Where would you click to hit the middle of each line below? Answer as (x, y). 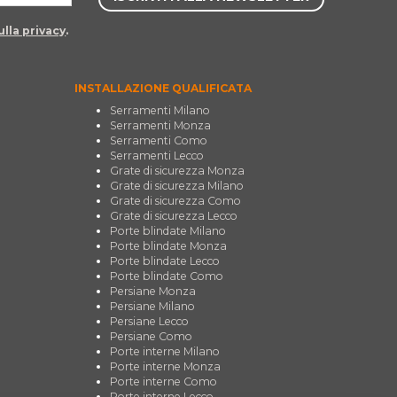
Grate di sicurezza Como (175, 200)
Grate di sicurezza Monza (177, 170)
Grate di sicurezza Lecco (173, 215)
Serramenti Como (158, 140)
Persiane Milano (152, 306)
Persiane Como (151, 336)
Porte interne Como (163, 381)
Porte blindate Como (166, 276)
